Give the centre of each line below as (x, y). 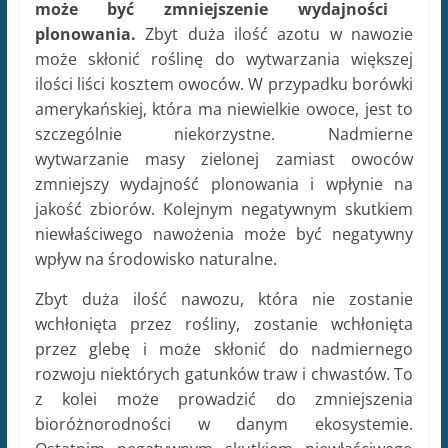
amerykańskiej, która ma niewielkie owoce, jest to (224, 108)
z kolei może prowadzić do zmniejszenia (224, 398)
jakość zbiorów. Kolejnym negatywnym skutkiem (224, 208)
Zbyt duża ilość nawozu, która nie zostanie (224, 298)
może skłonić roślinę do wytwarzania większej (224, 58)
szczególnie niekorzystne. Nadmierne (224, 133)
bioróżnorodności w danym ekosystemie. (224, 423)
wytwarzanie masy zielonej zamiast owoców (224, 158)
